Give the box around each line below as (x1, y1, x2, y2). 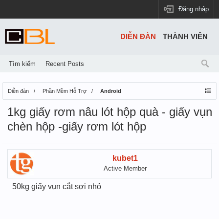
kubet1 (112, 154, 138, 162)
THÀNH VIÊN (163, 33, 208, 41)
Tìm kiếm (9, 60, 36, 67)
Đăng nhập (178, 5, 209, 13)
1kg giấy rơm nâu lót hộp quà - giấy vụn (7, 105, 212, 118)
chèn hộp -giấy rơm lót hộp (7, 120, 146, 133)
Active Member (104, 165, 147, 172)
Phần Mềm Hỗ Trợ (43, 88, 87, 94)
